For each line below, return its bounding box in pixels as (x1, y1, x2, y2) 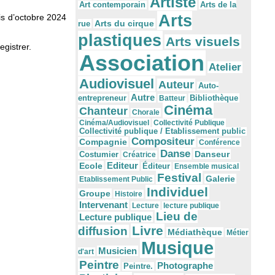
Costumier (79, 150, 118, 160)
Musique (141, 238, 214, 258)
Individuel (147, 185, 208, 199)
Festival (157, 171, 201, 185)
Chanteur (79, 105, 128, 118)
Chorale (132, 108, 160, 117)
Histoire (115, 190, 142, 199)
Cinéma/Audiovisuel (79, 118, 149, 128)
